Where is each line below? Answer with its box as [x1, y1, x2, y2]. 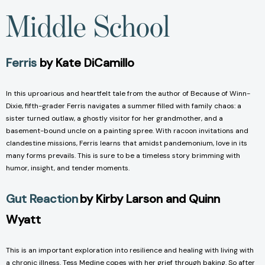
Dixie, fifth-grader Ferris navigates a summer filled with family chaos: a [6, 101, 241, 111]
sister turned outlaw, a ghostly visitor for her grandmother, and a [6, 113, 223, 123]
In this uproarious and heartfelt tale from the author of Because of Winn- [6, 88, 250, 98]
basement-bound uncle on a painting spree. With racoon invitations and [6, 125, 248, 135]
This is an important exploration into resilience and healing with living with [6, 245, 254, 255]
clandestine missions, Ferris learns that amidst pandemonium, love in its [6, 138, 247, 148]
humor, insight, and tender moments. [6, 163, 130, 173]
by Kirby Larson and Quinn [80, 190, 220, 206]
